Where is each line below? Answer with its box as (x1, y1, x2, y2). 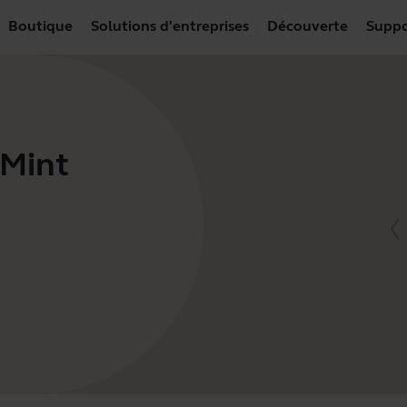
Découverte (267, 16, 348, 35)
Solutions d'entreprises (91, 16, 249, 35)
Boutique (8, 16, 73, 35)
